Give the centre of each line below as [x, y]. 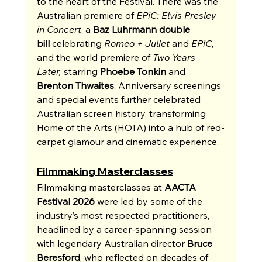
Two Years [175, 57]
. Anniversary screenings [168, 85]
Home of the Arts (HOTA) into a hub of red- [130, 127]
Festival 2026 [65, 201]
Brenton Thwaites [75, 85]
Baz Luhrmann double [142, 29]
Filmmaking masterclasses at [100, 187]
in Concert [59, 29]
